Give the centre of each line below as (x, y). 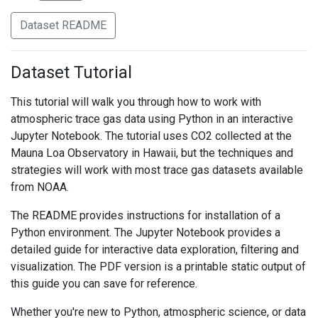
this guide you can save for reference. (104, 284)
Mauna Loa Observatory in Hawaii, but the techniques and (152, 153)
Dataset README (63, 25)
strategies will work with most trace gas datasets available (157, 170)
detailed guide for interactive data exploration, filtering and (155, 250)
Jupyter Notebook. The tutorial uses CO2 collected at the (151, 136)
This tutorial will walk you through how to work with (136, 102)
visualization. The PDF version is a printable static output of (158, 267)
